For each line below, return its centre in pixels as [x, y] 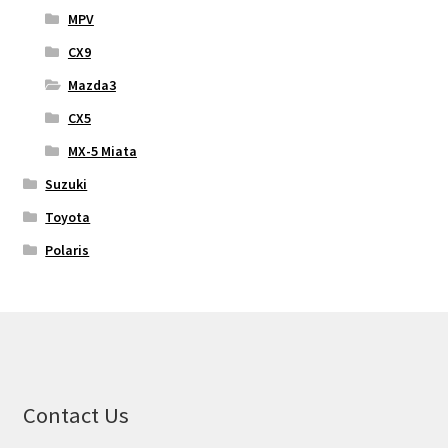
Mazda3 [91, 85]
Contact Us [75, 415]
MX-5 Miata [102, 151]
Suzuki [66, 184]
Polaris [67, 250]
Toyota [68, 217]
